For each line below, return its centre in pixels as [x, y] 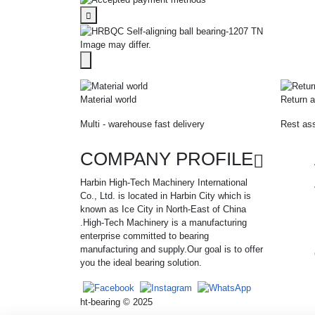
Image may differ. [116, 44]
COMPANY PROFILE [167, 159]
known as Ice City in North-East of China [163, 210]
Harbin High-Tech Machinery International [164, 183]
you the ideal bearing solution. [141, 263]
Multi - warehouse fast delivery [142, 124]
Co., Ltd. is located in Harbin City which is [166, 196]
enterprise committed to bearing [144, 236]
